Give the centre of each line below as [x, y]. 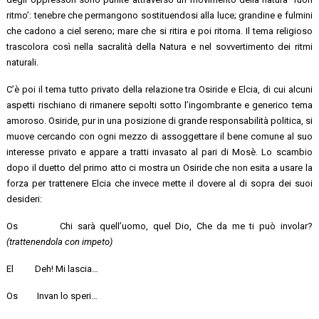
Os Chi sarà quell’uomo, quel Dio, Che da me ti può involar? [159, 226]
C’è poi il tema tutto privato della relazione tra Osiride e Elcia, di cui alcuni [159, 89]
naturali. [23, 62]
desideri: [25, 199]
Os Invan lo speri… [52, 296]
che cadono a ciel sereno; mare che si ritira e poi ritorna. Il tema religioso [159, 31]
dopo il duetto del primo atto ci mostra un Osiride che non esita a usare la [159, 167]
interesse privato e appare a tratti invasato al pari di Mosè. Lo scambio [159, 152]
